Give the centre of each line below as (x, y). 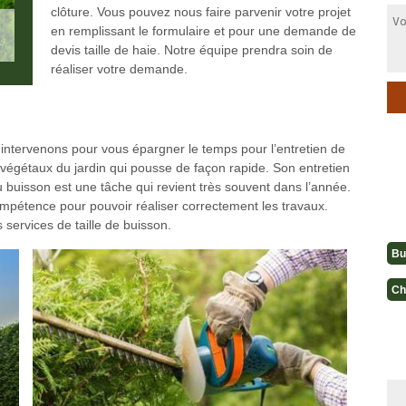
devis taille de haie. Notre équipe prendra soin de (191, 50)
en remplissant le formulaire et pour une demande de (203, 31)
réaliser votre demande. (119, 69)
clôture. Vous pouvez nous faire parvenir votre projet (200, 12)
